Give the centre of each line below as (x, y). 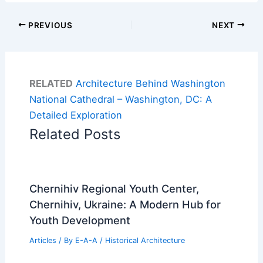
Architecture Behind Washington (150, 84)
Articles (43, 241)
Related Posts (75, 134)
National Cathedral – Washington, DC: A (120, 100)
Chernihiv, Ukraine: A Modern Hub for (125, 205)
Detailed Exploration (75, 115)
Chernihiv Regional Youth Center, (114, 189)
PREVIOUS (49, 25)
